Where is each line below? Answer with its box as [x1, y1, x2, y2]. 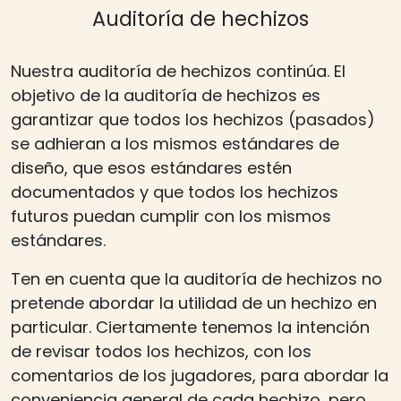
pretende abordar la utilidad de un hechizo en [11, 291, 377, 314]
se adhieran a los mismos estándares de [11, 132, 339, 155]
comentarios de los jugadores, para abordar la [11, 363, 388, 387]
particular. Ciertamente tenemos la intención [11, 315, 370, 338]
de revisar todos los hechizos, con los [11, 339, 311, 363]
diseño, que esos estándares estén [11, 156, 292, 179]
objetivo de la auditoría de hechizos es [11, 83, 320, 107]
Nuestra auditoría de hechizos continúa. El [11, 59, 346, 82]
